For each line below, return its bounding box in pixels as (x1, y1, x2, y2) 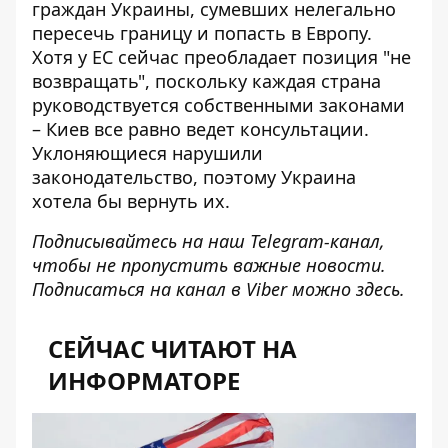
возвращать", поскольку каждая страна (32, 69, 381, 93)
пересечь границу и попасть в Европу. (32, 21, 372, 45)
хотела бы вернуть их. (32, 189, 230, 213)
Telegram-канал (245, 229, 380, 253)
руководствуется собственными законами (32, 93, 405, 117)
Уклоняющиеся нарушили (32, 141, 263, 165)
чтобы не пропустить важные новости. (32, 253, 386, 277)
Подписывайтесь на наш (32, 229, 245, 253)
